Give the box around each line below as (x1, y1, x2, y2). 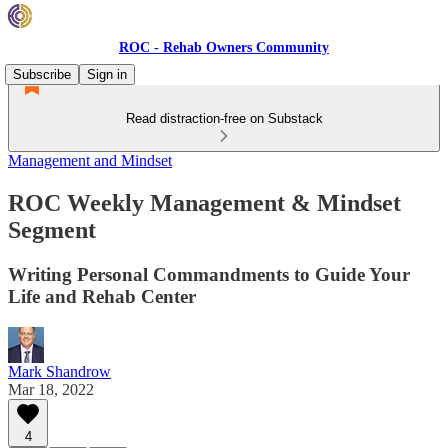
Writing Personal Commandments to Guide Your (8, 263, 410, 285)
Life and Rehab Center (8, 285, 196, 307)
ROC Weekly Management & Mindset (8, 189, 401, 216)
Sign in (87, 67, 127, 82)
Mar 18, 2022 (8, 380, 94, 398)
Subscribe (13, 67, 71, 82)
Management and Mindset (8, 152, 172, 169)
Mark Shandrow (8, 362, 111, 380)
